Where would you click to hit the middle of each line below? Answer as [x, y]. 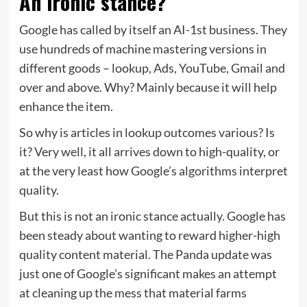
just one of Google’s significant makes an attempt [148, 273]
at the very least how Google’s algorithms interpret [153, 170]
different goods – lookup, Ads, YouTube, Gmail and [152, 67]
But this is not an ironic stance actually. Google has [152, 216]
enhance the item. [66, 106]
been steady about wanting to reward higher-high [149, 235]
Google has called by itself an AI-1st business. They [153, 29]
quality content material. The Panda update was [145, 254]
